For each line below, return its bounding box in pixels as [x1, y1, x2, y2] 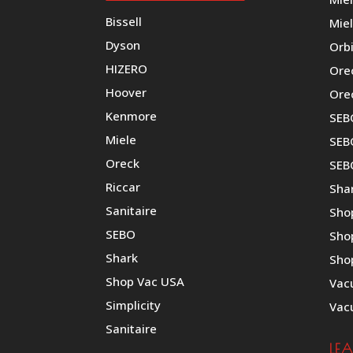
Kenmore [106, 107, 158, 124]
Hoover [106, 84, 147, 100]
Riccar [106, 178, 141, 195]
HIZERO [106, 60, 148, 76]
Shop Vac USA [106, 273, 185, 289]
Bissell [106, 13, 143, 29]
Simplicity [106, 296, 162, 313]
